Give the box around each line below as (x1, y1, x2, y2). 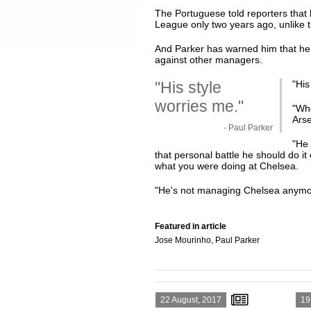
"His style (154, 78, 221, 96)
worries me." (154, 97, 244, 115)
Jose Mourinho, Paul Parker (154, 235, 260, 245)
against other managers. (154, 54, 262, 65)
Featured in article (154, 221, 226, 231)
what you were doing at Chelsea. (154, 160, 299, 171)
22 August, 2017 (160, 295, 221, 305)
